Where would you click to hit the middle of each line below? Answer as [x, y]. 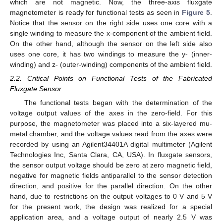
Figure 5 [196, 13]
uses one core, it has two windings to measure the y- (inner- [111, 54]
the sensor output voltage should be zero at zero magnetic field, [111, 165]
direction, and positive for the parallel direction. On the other [111, 186]
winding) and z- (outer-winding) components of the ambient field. [111, 65]
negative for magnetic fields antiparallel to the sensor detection [111, 176]
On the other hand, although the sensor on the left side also [111, 44]
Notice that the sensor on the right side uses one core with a [111, 23]
